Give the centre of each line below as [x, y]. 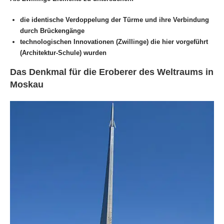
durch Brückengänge [52, 31]
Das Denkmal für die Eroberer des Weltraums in [112, 72]
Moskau [27, 85]
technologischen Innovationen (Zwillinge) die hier [97, 42]
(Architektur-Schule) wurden [63, 53]
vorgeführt [192, 42]
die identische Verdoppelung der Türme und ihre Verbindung [114, 20]
